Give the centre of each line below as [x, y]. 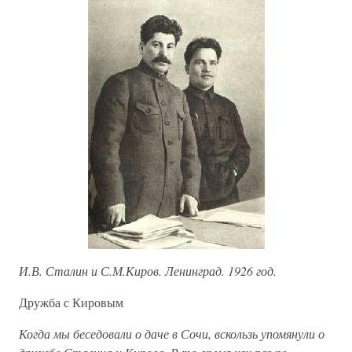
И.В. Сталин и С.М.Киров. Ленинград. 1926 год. [148, 271]
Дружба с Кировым [71, 302]
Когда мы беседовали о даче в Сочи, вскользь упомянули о [172, 334]
